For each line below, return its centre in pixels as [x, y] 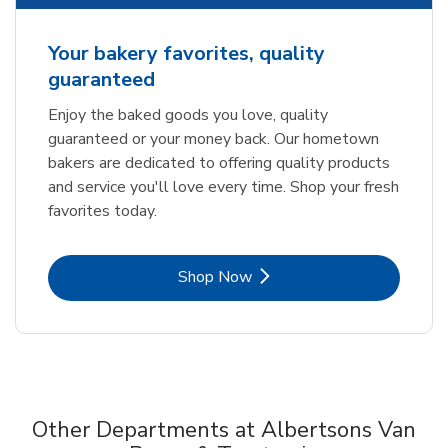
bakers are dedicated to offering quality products [219, 162]
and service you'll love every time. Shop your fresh [223, 186]
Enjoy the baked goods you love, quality [188, 114]
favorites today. [102, 210]
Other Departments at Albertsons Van [224, 429]
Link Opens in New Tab [304, 275]
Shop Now [215, 276]
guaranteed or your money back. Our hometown [213, 138]
